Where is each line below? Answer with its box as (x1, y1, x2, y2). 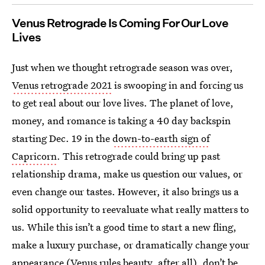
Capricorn (12, 149, 57, 163)
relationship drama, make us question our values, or (12, 167, 243, 180)
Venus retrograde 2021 (12, 78, 112, 92)
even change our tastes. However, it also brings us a (12, 185, 239, 198)
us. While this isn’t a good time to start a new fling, (12, 220, 237, 234)
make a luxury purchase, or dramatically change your (12, 238, 250, 251)
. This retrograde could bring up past (57, 149, 220, 163)
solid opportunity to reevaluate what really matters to (12, 202, 249, 216)
